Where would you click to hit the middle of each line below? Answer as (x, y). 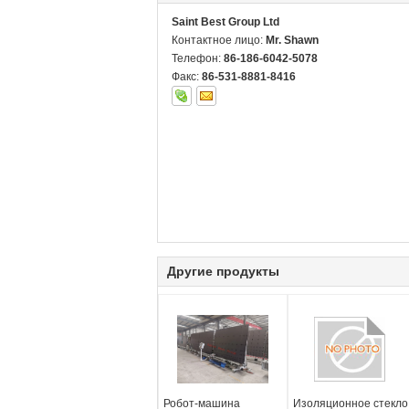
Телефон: (198, 58)
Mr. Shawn (292, 40)
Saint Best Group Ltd (225, 22)
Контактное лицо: (219, 40)
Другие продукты (223, 271)
